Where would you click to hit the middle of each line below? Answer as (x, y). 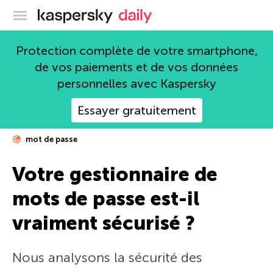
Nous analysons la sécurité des (107, 257)
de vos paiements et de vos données (136, 67)
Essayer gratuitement (136, 110)
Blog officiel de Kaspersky (169, 13)
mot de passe (51, 139)
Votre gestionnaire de (115, 174)
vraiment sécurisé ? (104, 223)
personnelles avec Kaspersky (136, 83)
